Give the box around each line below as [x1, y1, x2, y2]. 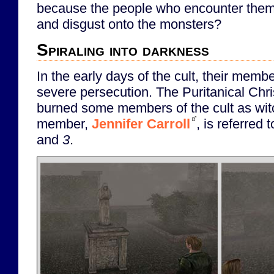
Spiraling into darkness [37, 40, 209, 60]
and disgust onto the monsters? [37, 16, 221, 32]
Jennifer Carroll [92, 116, 190, 132]
